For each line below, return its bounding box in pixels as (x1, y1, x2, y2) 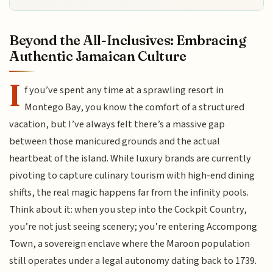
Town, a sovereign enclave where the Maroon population (9, 236, 250, 251)
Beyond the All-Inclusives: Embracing (9, 31, 246, 49)
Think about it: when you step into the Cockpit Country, (9, 202, 247, 217)
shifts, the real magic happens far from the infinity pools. (9, 185, 249, 200)
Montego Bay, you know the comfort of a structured (24, 99, 245, 115)
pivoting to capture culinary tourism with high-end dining (9, 168, 255, 183)
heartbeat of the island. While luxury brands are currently (9, 151, 252, 166)
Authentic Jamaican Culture (9, 47, 186, 65)
